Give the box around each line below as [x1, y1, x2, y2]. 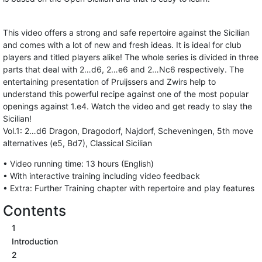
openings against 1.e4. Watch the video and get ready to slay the [3, 101, 252, 111]
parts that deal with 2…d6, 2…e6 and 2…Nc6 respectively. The [3, 64, 244, 74]
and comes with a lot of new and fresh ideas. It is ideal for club [3, 40, 242, 50]
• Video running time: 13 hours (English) [3, 158, 154, 168]
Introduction [12, 236, 58, 246]
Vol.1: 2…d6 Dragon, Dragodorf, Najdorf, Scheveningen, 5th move [3, 126, 253, 136]
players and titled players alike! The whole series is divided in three [3, 52, 258, 62]
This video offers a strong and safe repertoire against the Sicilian [3, 27, 250, 37]
